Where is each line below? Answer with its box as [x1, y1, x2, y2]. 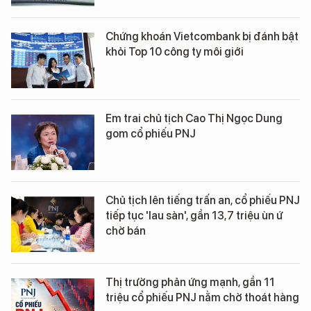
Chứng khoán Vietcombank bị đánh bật [106, 30, 299, 44]
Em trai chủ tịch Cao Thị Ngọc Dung [106, 112, 283, 126]
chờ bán [106, 224, 146, 238]
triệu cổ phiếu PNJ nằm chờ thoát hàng [106, 291, 299, 305]
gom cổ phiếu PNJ [106, 127, 196, 141]
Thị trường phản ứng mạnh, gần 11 [106, 276, 275, 289]
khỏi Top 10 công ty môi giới [106, 45, 244, 59]
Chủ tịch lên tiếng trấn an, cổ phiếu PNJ [106, 194, 300, 208]
